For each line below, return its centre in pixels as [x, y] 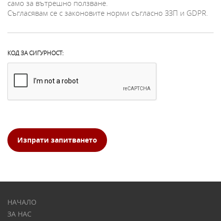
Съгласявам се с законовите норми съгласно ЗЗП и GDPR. [108, 13]
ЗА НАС [19, 214]
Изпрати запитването [57, 140]
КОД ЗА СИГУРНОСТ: [36, 53]
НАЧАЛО [22, 202]
